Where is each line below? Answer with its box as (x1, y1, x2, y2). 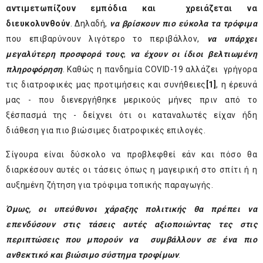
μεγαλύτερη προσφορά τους (6, 49, 124, 59)
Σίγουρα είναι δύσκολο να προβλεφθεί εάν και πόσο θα (6, 150, 257, 160)
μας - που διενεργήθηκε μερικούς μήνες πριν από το (6, 95, 257, 105)
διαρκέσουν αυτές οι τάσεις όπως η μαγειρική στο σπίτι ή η (6, 165, 257, 175)
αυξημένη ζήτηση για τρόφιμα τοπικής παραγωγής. (6, 180, 213, 190)
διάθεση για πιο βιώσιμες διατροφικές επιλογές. (6, 126, 205, 136)
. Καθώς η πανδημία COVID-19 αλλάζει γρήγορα (62, 65, 257, 75)
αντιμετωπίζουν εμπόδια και (6, 4, 171, 14)
